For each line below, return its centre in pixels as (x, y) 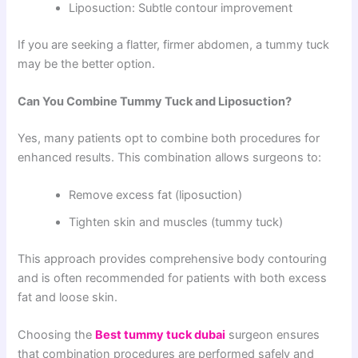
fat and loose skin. (68, 297)
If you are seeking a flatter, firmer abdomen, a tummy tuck (174, 44)
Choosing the (57, 335)
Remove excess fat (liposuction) (156, 195)
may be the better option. (87, 64)
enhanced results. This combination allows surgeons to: (170, 157)
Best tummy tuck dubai (161, 335)
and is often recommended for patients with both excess (173, 278)
